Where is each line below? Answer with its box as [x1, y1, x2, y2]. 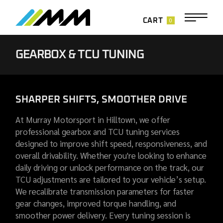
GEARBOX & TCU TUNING [15, 49, 144, 61]
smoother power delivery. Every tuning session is [15, 210, 191, 221]
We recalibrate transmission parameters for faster [15, 186, 195, 197]
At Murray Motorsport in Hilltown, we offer [15, 114, 171, 125]
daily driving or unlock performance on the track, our [15, 162, 205, 173]
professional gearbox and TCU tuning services [15, 126, 180, 137]
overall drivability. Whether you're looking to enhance [15, 150, 207, 161]
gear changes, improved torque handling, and [15, 198, 177, 209]
